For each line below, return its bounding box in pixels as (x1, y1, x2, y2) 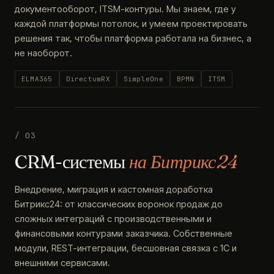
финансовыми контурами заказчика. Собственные (15, 228, 232, 239)
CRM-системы (15, 150, 129, 173)
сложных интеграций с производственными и (15, 213, 212, 224)
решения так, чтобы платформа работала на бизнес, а (15, 32, 251, 44)
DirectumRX (65, 75, 110, 83)
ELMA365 (21, 75, 53, 83)
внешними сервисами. (15, 257, 110, 268)
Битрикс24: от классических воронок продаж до (15, 198, 223, 210)
